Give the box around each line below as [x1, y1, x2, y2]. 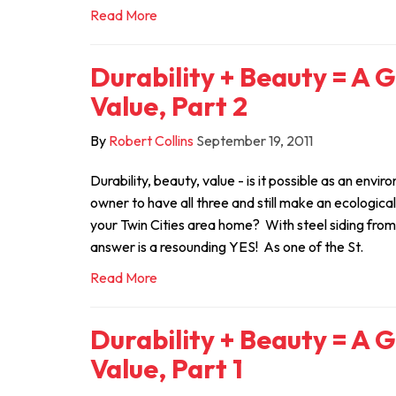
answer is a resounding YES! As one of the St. [90, 238, 363, 255]
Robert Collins [109, 132, 194, 149]
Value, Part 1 [90, 352, 243, 385]
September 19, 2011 [196, 132, 313, 149]
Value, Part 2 [90, 89, 247, 123]
